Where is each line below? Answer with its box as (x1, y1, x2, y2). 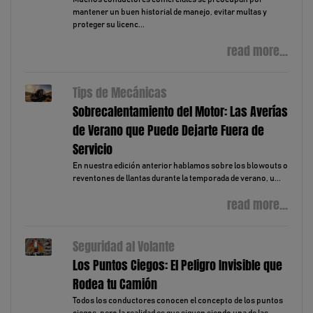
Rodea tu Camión (72, 275, 157, 294)
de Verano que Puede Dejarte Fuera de (72, 122, 264, 140)
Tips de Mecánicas (72, 84, 167, 103)
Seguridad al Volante (72, 238, 175, 256)
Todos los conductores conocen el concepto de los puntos (72, 296, 283, 305)
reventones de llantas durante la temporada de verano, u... (72, 174, 281, 183)
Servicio (72, 140, 112, 159)
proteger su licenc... (72, 20, 145, 29)
